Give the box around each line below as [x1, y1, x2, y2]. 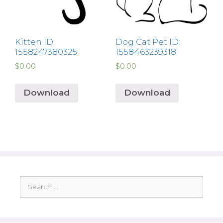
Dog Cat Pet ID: [115, 37, 180, 47]
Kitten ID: [15, 37, 55, 47]
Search [19, 176, 43, 185]
